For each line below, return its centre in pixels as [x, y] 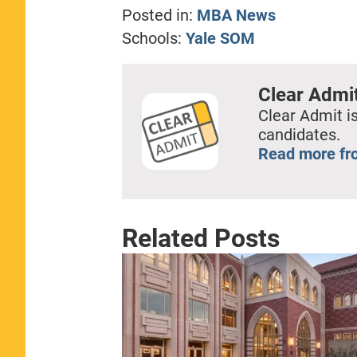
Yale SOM [220, 38]
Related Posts [200, 238]
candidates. [299, 134]
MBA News [236, 15]
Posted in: [157, 15]
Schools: [153, 38]
